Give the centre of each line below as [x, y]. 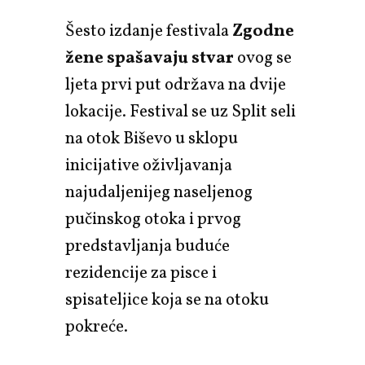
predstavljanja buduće [147, 246]
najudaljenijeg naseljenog [159, 192]
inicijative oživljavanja [149, 165]
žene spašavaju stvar [151, 58]
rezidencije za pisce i [141, 273]
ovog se [264, 58]
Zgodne [263, 31]
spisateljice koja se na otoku [167, 300]
